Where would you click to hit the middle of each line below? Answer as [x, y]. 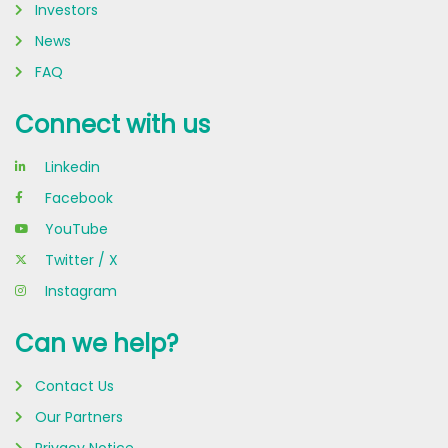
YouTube [76, 228]
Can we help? [96, 343]
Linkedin [72, 166]
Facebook [79, 197]
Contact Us [74, 385]
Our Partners [79, 416]
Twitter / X [81, 259]
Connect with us [112, 124]
